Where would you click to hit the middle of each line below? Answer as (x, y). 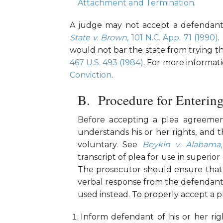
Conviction (90, 75)
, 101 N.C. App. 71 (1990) (173, 38)
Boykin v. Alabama (182, 145)
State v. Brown (98, 38)
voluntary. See (110, 145)
